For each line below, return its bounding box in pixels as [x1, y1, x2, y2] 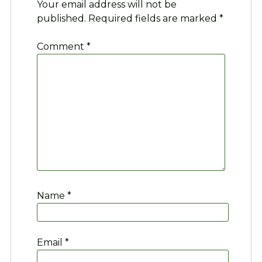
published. [36, 13, 86, 25]
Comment [36, 41, 87, 53]
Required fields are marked [88, 13, 219, 25]
